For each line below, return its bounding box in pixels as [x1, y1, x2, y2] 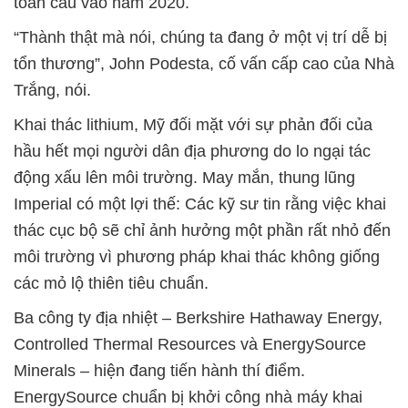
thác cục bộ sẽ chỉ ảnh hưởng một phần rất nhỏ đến [14, 220, 391, 240]
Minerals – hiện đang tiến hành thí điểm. [14, 361, 305, 380]
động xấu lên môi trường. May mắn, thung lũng [14, 168, 355, 187]
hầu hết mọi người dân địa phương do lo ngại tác [14, 141, 371, 160]
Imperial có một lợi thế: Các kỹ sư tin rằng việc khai [14, 194, 386, 213]
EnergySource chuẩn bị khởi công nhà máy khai [14, 387, 362, 406]
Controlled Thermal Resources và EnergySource [14, 334, 366, 353]
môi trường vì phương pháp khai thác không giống [14, 247, 380, 266]
